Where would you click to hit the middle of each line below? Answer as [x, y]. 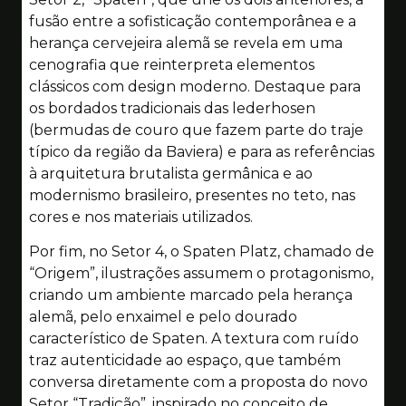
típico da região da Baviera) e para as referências [202, 152]
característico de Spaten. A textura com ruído [194, 339]
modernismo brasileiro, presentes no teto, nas [192, 196]
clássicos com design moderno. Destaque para [195, 87]
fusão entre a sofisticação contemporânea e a [193, 22]
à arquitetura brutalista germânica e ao [171, 174]
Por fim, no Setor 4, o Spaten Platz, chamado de [202, 252]
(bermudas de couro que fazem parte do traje [196, 130]
